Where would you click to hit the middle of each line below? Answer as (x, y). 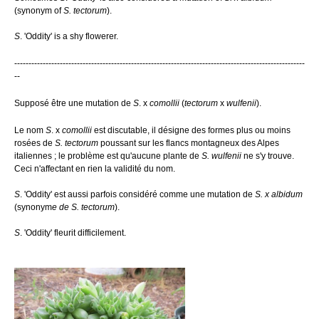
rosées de (35, 143)
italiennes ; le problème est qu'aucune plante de (108, 156)
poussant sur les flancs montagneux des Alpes (189, 143)
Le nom (30, 130)
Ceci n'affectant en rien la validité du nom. (95, 169)
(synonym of (38, 11)
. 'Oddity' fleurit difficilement (72, 233)
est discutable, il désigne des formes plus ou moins (191, 130)
